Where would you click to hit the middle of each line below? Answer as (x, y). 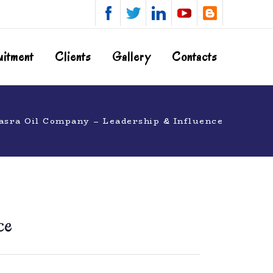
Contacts (194, 57)
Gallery (131, 57)
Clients (73, 57)
